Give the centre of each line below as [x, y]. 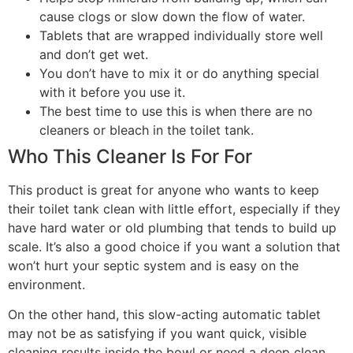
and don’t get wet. [94, 55]
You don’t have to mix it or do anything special [179, 74]
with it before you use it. [112, 93]
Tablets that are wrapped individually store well [181, 36]
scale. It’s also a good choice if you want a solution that [174, 247]
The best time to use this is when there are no [176, 111]
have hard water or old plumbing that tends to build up [172, 228]
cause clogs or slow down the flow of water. [172, 17]
